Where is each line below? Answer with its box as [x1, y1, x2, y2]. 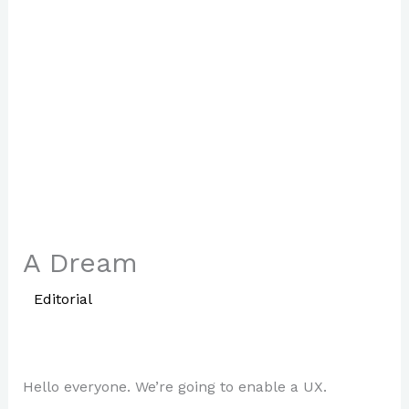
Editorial [33, 289, 91, 308]
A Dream [22, 246, 138, 278]
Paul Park [127, 289, 195, 308]
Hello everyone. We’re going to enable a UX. [22, 377, 327, 395]
